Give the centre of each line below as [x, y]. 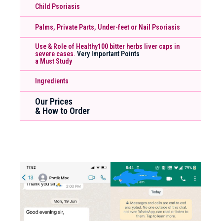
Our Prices [54, 102]
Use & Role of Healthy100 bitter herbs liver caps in [107, 47]
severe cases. [56, 54]
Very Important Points [108, 54]
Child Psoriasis [57, 6]
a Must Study [54, 61]
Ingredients [52, 81]
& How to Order [62, 111]
